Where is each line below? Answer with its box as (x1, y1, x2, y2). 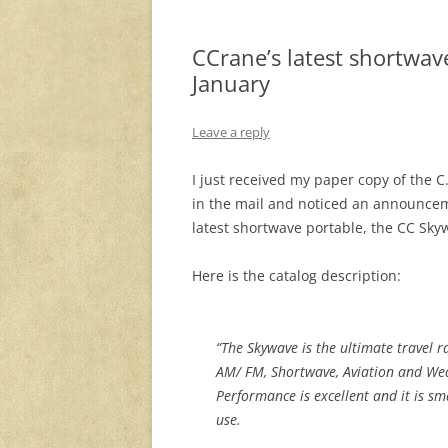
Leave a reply (192, 123, 270, 142)
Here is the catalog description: (192, 266, 401, 286)
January (192, 68, 270, 99)
